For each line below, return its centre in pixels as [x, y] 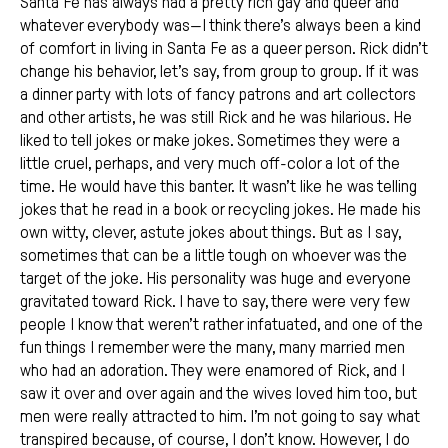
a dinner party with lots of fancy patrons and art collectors [218, 95]
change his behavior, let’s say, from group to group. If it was [219, 72]
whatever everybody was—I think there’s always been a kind [220, 26]
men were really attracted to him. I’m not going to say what [220, 417]
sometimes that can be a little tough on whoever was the [213, 256]
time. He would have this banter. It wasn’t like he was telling [218, 187]
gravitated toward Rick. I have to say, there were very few [215, 302]
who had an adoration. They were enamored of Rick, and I [212, 371]
